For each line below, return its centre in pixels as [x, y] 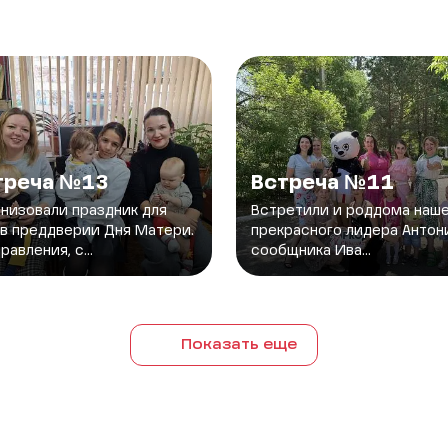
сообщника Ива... [311, 250]
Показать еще [238, 344]
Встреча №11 [322, 183]
